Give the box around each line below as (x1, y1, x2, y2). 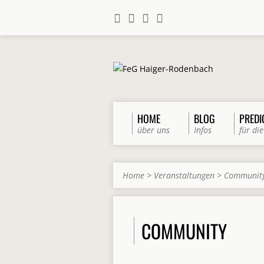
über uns (137, 124, 170, 136)
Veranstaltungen (154, 170, 214, 181)
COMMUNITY (141, 217, 227, 245)
